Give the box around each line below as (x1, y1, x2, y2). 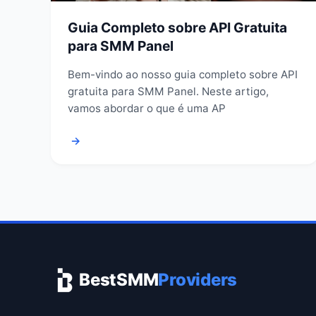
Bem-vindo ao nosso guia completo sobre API (68, 67, 298, 81)
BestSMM (79, 269, 159, 291)
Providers (158, 269, 238, 291)
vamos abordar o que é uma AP (68, 101, 226, 115)
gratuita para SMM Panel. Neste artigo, (68, 84, 269, 98)
